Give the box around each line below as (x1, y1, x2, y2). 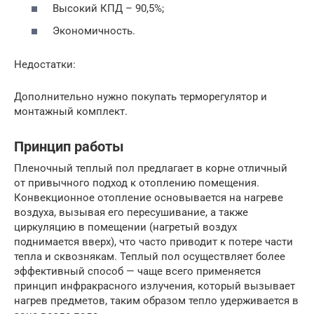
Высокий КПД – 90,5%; (53, 2, 164, 15)
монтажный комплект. (14, 104, 128, 118)
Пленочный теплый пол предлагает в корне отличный (14, 161, 287, 175)
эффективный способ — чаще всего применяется (14, 264, 261, 278)
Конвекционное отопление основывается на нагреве (14, 191, 283, 204)
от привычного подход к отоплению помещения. (14, 176, 259, 189)
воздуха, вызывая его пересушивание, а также (14, 205, 248, 219)
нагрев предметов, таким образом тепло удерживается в (14, 294, 299, 307)
